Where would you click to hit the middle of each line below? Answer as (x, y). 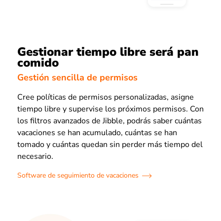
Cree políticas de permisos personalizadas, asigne (106, 97)
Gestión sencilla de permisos (77, 78)
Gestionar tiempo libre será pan (108, 52)
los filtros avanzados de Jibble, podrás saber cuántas (110, 121)
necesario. (35, 157)
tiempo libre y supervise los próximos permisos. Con (110, 109)
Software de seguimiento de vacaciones (78, 176)
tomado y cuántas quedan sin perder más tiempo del (110, 145)
